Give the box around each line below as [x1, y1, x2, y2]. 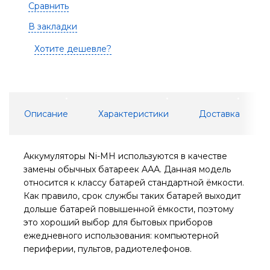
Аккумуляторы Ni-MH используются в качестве [24, 150, 227, 162]
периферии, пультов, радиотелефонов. [24, 243, 192, 254]
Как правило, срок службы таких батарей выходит [24, 190, 241, 201]
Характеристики [98, 108, 169, 119]
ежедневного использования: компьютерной [24, 230, 219, 241]
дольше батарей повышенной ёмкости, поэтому [24, 203, 234, 215]
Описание [24, 108, 68, 119]
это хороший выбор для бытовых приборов [24, 216, 213, 228]
